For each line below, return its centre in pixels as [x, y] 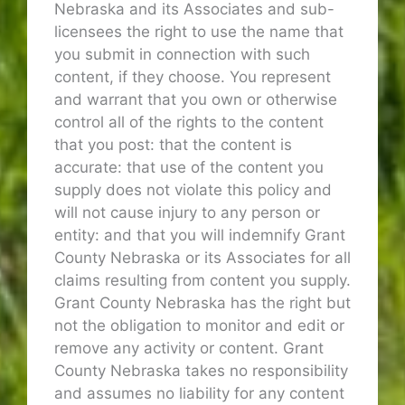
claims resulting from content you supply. [202, 280]
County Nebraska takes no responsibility [201, 370]
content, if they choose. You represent [193, 76]
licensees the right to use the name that [199, 31]
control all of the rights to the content [189, 122]
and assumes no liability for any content [199, 393]
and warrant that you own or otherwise [196, 99]
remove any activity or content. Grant [189, 348]
